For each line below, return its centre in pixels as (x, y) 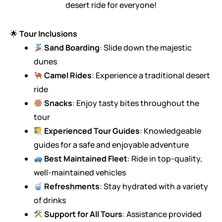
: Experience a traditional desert (151, 75)
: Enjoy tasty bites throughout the (136, 103)
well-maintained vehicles (80, 172)
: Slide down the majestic (146, 48)
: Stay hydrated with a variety (154, 186)
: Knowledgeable (171, 131)
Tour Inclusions (48, 34)
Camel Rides (68, 75)
